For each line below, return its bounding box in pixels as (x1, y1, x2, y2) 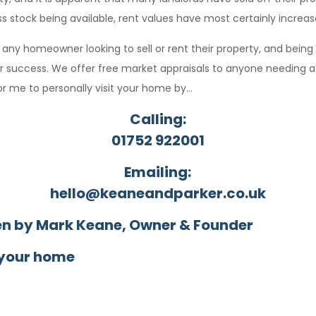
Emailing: (124, 162, 192, 182)
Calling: (129, 109, 186, 129)
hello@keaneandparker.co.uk (49, 183, 266, 203)
